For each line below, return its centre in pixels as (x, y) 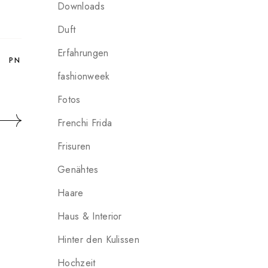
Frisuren (74, 146)
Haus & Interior (90, 216)
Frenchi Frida (85, 123)
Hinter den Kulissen (99, 240)
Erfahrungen (83, 53)
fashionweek (84, 76)
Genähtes (78, 170)
